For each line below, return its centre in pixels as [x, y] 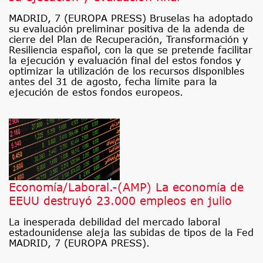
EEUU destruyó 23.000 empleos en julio [120, 200]
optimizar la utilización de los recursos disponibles [127, 71]
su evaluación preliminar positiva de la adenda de [127, 28]
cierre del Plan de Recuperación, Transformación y [128, 39]
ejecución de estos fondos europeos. [96, 92]
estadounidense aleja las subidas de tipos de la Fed [131, 232]
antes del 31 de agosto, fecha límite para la [113, 81]
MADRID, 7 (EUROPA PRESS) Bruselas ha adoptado [131, 18]
